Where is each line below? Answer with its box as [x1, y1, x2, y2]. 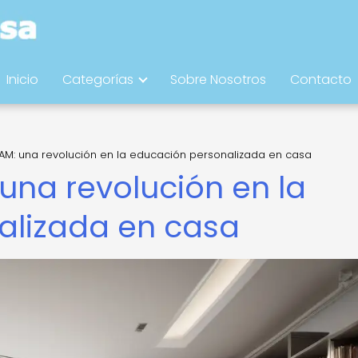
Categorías [62, 70, 133, 89]
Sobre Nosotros [170, 70, 266, 89]
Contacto [290, 70, 352, 89]
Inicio [6, 70, 38, 89]
